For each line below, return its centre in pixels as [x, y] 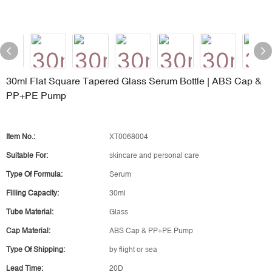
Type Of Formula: [34, 174]
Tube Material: [30, 212]
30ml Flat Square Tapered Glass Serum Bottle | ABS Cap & [134, 81]
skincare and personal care [154, 155]
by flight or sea [133, 250]
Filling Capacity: [32, 193]
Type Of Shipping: [36, 250]
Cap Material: [28, 231]
